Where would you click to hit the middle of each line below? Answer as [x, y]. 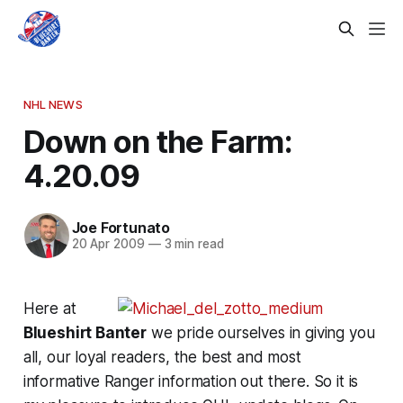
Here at [49, 308]
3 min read [192, 244]
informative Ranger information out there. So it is [191, 381]
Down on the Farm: [157, 141]
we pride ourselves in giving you [260, 332]
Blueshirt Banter [85, 332]
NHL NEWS [53, 104]
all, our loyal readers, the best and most [162, 357]
